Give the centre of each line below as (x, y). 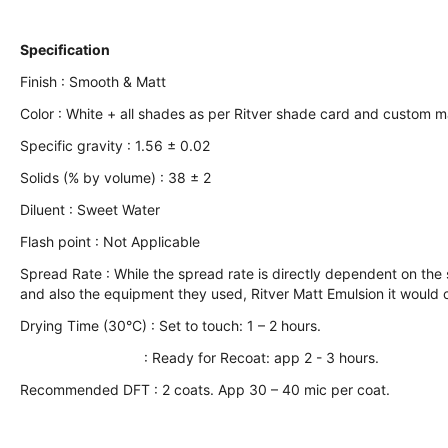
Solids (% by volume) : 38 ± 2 (115, 177)
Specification (65, 49)
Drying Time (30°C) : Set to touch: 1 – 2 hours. (170, 325)
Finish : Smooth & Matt (93, 81)
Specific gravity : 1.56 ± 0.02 (115, 145)
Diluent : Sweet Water (90, 209)
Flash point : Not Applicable (110, 241)
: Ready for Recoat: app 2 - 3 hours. (199, 357)
